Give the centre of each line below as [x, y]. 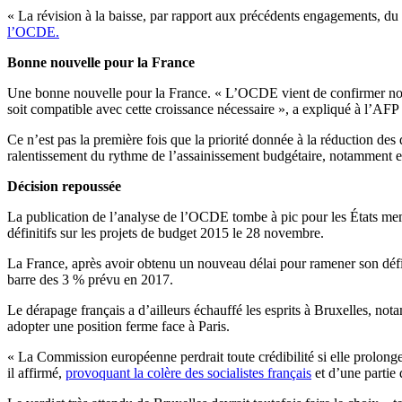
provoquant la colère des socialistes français [188, 373]
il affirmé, [36, 373]
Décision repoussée [64, 187]
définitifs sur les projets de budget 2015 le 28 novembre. [166, 233]
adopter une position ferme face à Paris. [122, 327]
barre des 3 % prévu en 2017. [90, 280]
